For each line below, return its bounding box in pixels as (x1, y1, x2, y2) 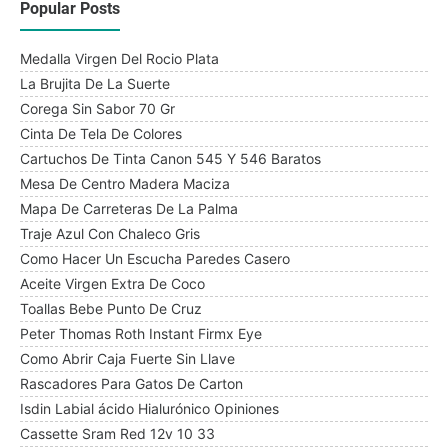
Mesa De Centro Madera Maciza (20, 175, 230, 193)
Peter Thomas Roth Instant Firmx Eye (20, 325, 262, 343)
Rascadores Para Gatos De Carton (20, 375, 243, 393)
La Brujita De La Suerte (20, 75, 170, 93)
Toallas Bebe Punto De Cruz (20, 300, 202, 318)
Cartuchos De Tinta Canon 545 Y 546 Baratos (20, 150, 321, 168)
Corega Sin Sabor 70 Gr (20, 100, 175, 118)
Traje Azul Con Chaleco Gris (20, 225, 200, 243)
